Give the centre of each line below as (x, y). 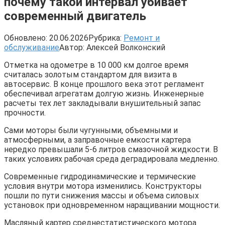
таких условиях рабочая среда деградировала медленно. (111, 159)
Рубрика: (105, 38)
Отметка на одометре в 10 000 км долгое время (96, 65)
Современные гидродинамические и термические (100, 176)
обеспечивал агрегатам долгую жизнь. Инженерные (104, 93)
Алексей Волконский (126, 47)
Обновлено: (26, 38)
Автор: (72, 47)
